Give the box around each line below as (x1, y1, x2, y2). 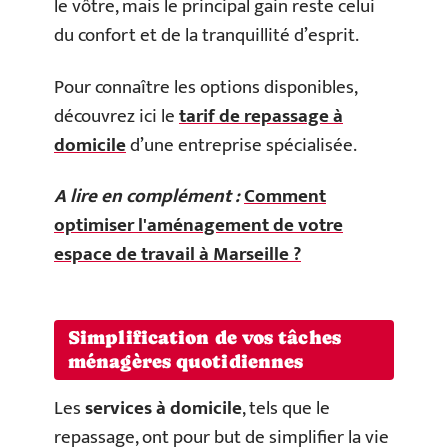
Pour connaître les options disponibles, (54, 71, 357, 103)
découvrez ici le (54, 100, 179, 132)
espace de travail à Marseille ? (54, 239, 301, 270)
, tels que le (242, 392, 330, 424)
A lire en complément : (54, 181, 240, 212)
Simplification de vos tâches (68, 326, 341, 348)
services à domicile (85, 392, 242, 424)
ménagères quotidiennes (68, 350, 304, 372)
